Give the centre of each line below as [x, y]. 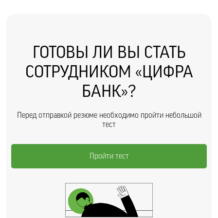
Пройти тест [109, 156]
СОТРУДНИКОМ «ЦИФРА [109, 72]
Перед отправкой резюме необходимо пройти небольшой [109, 115]
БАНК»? [109, 91]
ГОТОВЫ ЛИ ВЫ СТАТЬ [109, 53]
